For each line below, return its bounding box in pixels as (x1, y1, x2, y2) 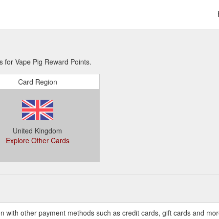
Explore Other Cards (5, 135, 69, 145)
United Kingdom (13, 126, 62, 135)
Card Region (18, 77, 57, 87)
